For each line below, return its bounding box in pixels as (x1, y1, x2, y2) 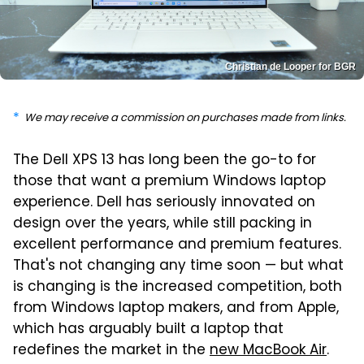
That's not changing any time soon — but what (13, 254, 344, 278)
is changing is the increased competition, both (13, 275, 342, 299)
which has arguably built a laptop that (13, 318, 284, 341)
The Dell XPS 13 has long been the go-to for (13, 149, 316, 172)
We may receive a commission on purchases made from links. (24, 109, 346, 127)
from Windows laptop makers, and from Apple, (13, 297, 339, 320)
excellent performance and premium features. (13, 233, 341, 257)
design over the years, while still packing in (13, 212, 312, 236)
